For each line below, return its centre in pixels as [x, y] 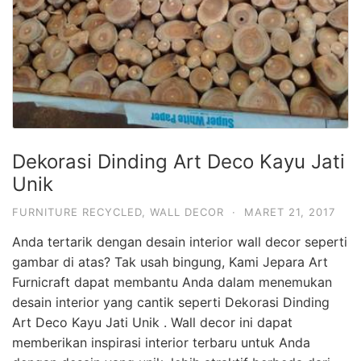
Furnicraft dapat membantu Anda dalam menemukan [172, 282]
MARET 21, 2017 [290, 212]
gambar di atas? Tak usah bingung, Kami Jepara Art [170, 261]
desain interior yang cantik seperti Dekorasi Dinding [171, 302]
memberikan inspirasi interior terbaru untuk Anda [161, 342]
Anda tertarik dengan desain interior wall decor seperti [180, 241]
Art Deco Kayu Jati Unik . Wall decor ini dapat [152, 322]
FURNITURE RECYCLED [77, 212]
